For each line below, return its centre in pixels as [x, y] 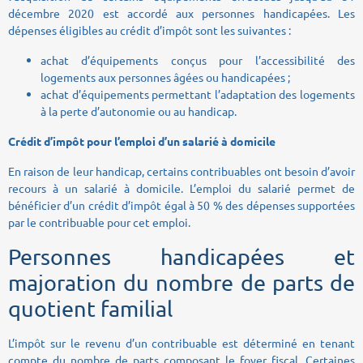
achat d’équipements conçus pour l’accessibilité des [198, 60]
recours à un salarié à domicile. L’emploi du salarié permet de [181, 188]
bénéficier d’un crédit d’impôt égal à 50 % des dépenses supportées [181, 205]
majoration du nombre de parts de [181, 282]
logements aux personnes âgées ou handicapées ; [165, 77]
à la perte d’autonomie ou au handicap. [139, 111]
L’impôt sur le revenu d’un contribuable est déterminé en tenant [181, 342]
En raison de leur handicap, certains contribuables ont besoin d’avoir [181, 171]
